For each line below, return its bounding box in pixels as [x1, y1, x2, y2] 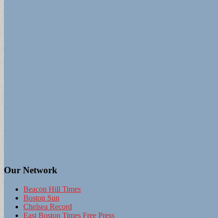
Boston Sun [23, 193, 59, 202]
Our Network [4, 164, 57, 175]
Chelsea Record [23, 202, 72, 211]
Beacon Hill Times [23, 184, 81, 193]
